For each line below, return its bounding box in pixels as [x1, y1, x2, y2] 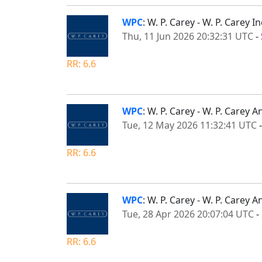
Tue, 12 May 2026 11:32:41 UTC [122, 118, 257, 132]
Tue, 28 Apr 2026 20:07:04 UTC [122, 207, 254, 220]
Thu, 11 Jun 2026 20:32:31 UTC [122, 29, 253, 43]
